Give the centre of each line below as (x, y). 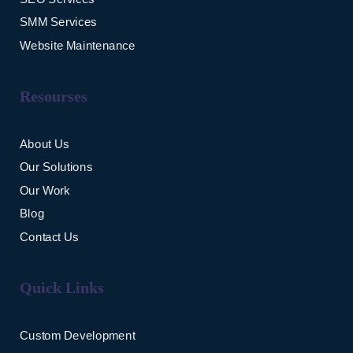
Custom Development (78, 335)
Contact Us (50, 237)
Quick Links (62, 288)
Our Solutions (56, 167)
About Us (45, 144)
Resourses (54, 96)
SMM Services (58, 22)
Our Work (45, 190)
